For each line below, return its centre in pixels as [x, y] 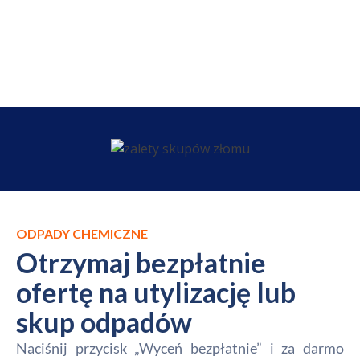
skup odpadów [104, 322]
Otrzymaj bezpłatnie [141, 262]
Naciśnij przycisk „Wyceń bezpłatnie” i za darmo [180, 348]
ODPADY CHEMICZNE [82, 233]
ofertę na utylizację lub [156, 292]
